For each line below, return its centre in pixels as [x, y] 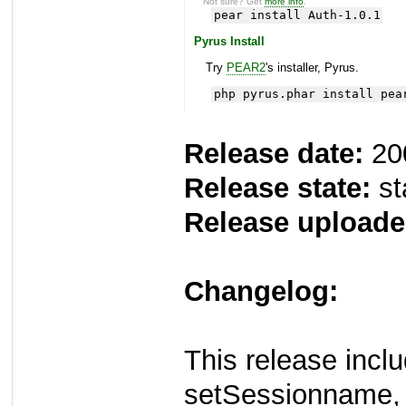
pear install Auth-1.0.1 [297, 15]
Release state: [277, 188]
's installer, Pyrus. [312, 68]
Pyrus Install [229, 42]
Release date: [274, 154]
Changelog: [261, 292]
